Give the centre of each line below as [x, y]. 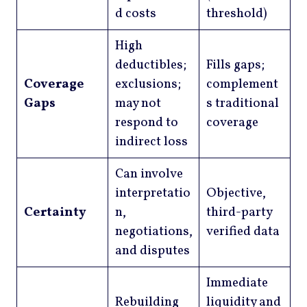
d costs [135, 14]
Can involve [149, 174]
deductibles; [150, 65]
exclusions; [148, 85]
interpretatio [152, 194]
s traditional [242, 104]
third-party [239, 213]
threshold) [236, 14]
